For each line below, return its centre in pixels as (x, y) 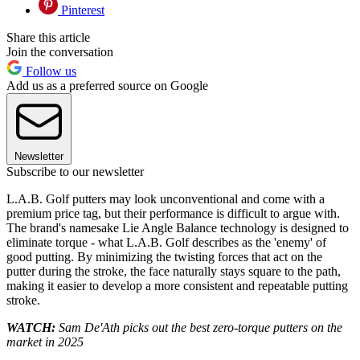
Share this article (48, 38)
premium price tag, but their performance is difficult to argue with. (173, 214)
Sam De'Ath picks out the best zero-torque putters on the (199, 328)
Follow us (49, 72)
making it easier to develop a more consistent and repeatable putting (177, 286)
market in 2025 (45, 342)
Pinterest (81, 10)
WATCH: (31, 328)
